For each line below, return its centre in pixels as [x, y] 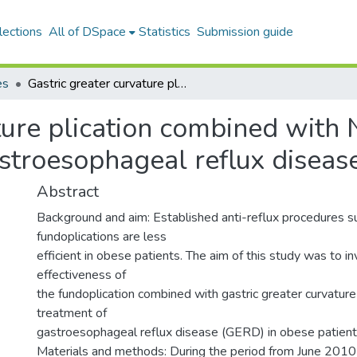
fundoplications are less [102, 237]
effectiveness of [81, 275]
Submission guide [245, 32]
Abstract [68, 192]
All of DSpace [87, 32]
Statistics [164, 32]
